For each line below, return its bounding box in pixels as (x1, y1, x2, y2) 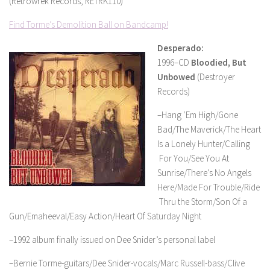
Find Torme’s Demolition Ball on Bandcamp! (9, 19, 168, 30)
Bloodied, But (191, 57, 246, 68)
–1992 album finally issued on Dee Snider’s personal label (9, 234, 215, 245)
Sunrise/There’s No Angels (157, 167, 251, 178)
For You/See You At (157, 152, 229, 164)
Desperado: (157, 42, 204, 54)
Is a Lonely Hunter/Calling (157, 138, 250, 149)
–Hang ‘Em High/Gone (157, 109, 238, 121)
